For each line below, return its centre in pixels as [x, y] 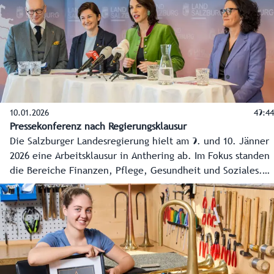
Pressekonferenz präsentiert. [73, 200]
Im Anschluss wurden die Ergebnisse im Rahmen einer [128, 186]
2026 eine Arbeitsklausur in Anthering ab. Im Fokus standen [140, 156]
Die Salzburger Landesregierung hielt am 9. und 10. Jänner [139, 142]
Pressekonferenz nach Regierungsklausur [98, 127]
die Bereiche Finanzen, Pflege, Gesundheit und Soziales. [136, 171]
